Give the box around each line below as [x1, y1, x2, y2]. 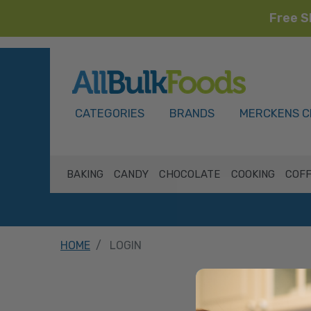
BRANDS [169, 106, 215, 120]
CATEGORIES [75, 106, 144, 120]
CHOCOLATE [159, 168, 221, 180]
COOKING [230, 168, 275, 180]
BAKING [66, 168, 103, 180]
